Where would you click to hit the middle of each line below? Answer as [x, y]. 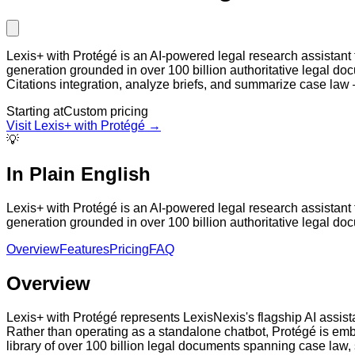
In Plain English [78, 174]
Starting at [35, 111]
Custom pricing [106, 111]
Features [84, 249]
